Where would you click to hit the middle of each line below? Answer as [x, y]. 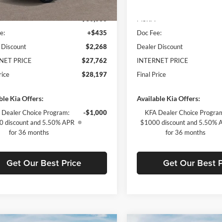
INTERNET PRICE [163, 60]
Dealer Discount [160, 46]
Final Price [152, 74]
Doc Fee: [149, 32]
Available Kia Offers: [169, 98]
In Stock [150, 13]
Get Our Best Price [44, 163]
